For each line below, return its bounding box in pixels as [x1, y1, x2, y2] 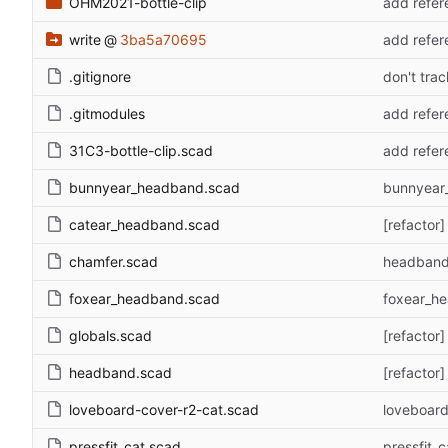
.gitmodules [69, 104, 145, 122]
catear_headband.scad [69, 215, 220, 233]
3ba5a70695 [120, 30, 207, 48]
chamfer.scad [69, 252, 158, 270]
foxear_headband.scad [69, 289, 220, 307]
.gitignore [69, 67, 131, 85]
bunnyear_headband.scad [69, 178, 240, 196]
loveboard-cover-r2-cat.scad [69, 400, 259, 418]
